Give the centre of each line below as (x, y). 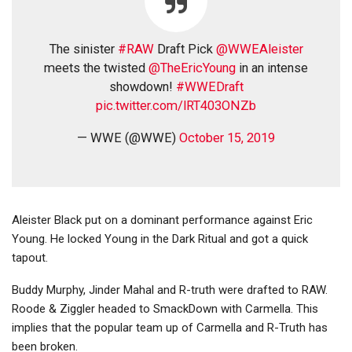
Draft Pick (185, 49)
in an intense (272, 68)
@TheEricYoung (192, 68)
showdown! (142, 87)
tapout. (30, 258)
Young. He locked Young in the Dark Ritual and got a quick (160, 239)
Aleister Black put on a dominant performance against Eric (162, 220)
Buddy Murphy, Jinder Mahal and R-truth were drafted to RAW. (170, 290)
